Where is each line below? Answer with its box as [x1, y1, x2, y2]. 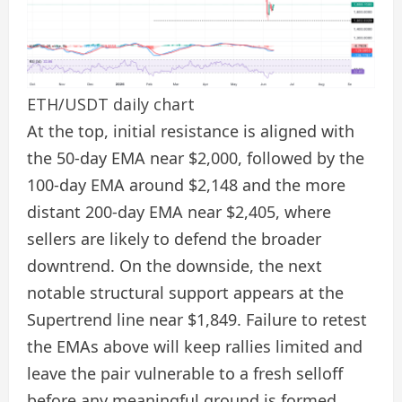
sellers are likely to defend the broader [27, 227, 321, 249]
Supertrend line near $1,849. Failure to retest [27, 308, 367, 330]
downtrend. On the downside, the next [27, 254, 322, 276]
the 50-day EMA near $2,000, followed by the [27, 146, 364, 169]
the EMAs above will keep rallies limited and [27, 335, 363, 357]
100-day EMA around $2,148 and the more [27, 173, 345, 196]
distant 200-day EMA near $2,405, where [27, 200, 331, 223]
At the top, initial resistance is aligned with [27, 119, 354, 142]
